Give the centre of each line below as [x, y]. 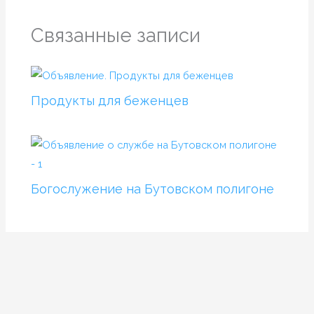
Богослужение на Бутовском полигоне [153, 189]
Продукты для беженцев [110, 101]
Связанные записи [116, 35]
